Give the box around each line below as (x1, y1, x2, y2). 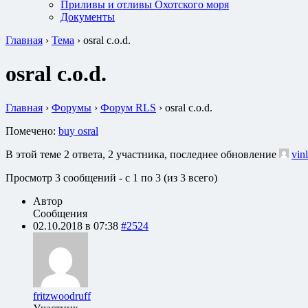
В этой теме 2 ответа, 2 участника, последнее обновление (5, 148, 279, 160)
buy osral (58, 124, 98, 137)
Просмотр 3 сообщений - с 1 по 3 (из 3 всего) (5, 171, 217, 184)
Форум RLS (100, 101, 156, 113)
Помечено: (5, 124, 58, 137)
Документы (60, 11, 115, 23)
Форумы (52, 101, 91, 113)
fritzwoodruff (33, 289, 91, 302)
